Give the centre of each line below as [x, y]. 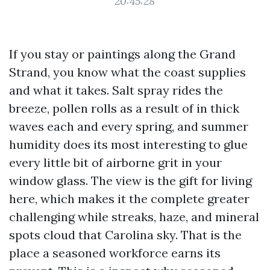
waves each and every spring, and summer [129, 126]
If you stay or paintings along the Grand [122, 54]
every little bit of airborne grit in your [115, 162]
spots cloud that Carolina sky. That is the [125, 235]
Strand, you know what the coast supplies [127, 72]
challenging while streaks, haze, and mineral [134, 217]
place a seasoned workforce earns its [115, 253]
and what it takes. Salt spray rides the [116, 90]
